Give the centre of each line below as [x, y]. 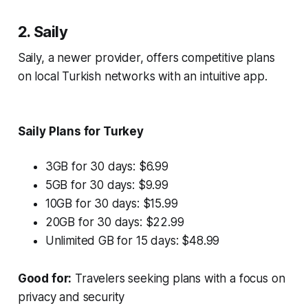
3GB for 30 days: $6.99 [107, 167]
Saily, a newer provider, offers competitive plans [146, 58]
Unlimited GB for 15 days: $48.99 [132, 241]
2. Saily [43, 32]
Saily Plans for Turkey [80, 132]
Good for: [45, 279]
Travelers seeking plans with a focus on [178, 279]
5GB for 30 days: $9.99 [107, 185]
